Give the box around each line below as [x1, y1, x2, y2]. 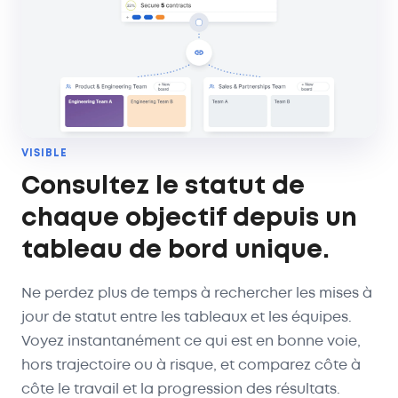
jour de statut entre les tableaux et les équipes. [21, 310, 352, 324]
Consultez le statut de [21, 175, 305, 198]
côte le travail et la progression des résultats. [21, 382, 340, 396]
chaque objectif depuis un [21, 207, 357, 230]
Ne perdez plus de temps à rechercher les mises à [21, 286, 372, 300]
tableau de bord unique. [21, 239, 330, 262]
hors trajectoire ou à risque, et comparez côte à [21, 358, 361, 372]
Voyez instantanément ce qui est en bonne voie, [21, 334, 361, 348]
